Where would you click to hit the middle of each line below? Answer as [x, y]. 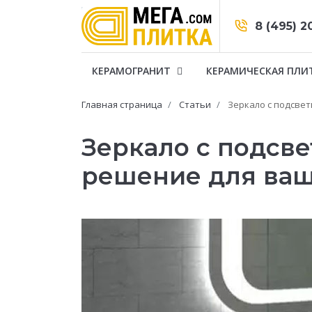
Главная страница [122, 104]
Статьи [195, 104]
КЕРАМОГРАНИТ [133, 71]
